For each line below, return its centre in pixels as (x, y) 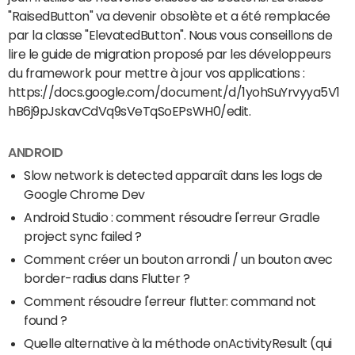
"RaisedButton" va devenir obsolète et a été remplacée (169, 16)
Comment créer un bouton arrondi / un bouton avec (178, 259)
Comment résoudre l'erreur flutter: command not (170, 301)
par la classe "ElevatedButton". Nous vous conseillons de (170, 35)
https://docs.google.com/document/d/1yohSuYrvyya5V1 (174, 92)
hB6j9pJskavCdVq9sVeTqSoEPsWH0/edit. (130, 111)
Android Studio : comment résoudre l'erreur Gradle (172, 217)
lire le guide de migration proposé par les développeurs (170, 54)
